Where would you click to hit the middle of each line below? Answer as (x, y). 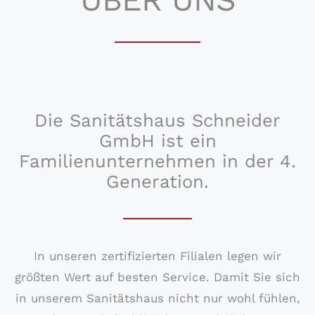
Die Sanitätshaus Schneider (157, 120)
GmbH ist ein (157, 141)
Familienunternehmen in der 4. (157, 161)
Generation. (157, 181)
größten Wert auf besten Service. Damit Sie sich (157, 277)
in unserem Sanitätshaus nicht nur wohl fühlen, (157, 298)
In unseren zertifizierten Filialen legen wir (157, 256)
